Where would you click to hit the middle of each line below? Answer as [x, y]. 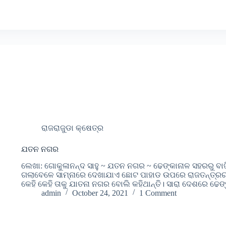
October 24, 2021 [100, 193]
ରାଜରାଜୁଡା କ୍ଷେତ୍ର [72, 128]
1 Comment [158, 193]
